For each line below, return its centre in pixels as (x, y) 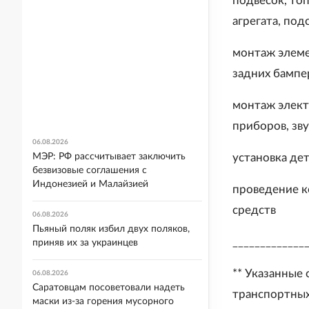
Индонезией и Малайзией (90, 184)
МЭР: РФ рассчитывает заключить (109, 157)
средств (254, 210)
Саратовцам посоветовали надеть (109, 288)
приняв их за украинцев (85, 243)
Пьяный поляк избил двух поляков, (111, 229)
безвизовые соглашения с (90, 170)
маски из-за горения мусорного (103, 301)
